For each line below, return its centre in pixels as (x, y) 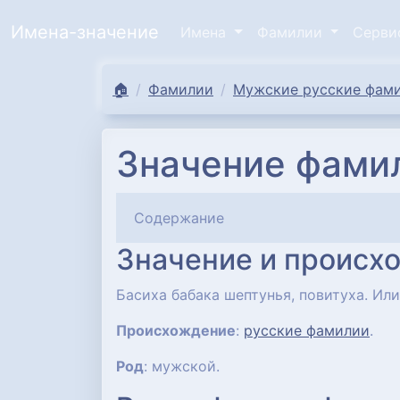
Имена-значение (85, 32)
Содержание (179, 218)
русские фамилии (307, 330)
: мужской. (182, 366)
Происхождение (176, 330)
